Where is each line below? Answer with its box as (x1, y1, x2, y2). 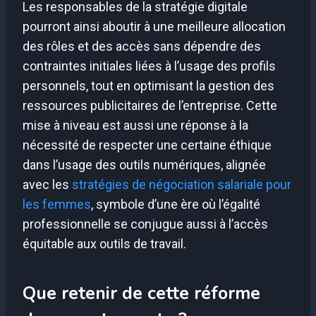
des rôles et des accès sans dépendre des (23, 39, 261, 54)
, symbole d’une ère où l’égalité (91, 197, 260, 212)
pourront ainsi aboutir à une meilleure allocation (23, 19, 286, 35)
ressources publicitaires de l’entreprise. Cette (23, 98, 277, 114)
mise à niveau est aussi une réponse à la (23, 118, 248, 133)
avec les (23, 177, 72, 193)
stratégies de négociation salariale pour (72, 177, 291, 193)
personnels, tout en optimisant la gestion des (23, 78, 274, 94)
